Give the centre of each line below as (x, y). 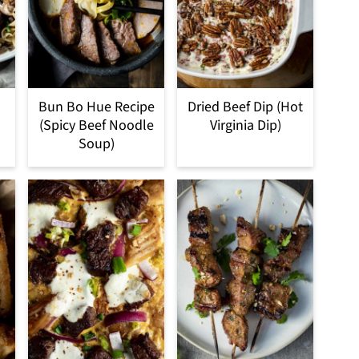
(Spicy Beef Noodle (96, 125)
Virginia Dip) (245, 125)
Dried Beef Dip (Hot (245, 107)
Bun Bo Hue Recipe (96, 107)
